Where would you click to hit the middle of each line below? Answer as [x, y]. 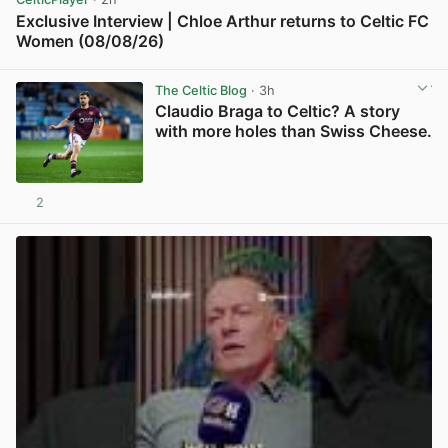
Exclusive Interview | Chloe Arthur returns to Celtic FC [222, 20]
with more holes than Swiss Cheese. [293, 131]
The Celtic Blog [200, 91]
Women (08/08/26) [90, 40]
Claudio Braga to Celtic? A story [277, 111]
